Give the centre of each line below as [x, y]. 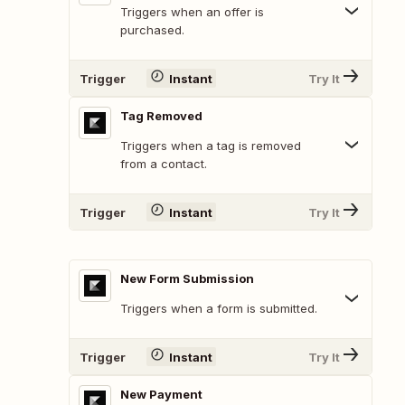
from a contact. [164, 164]
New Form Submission [187, 279]
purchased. [152, 30]
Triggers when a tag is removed [211, 146]
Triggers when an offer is [192, 12]
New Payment [161, 395]
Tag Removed [161, 116]
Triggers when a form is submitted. [219, 309]
